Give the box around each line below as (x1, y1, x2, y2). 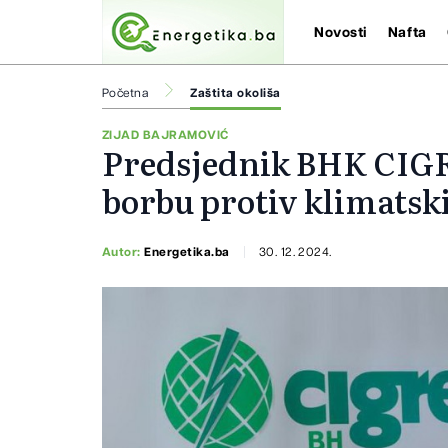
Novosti (314, 25, 368, 40)
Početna (102, 87, 149, 99)
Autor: (102, 245, 145, 258)
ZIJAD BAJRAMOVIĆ (102, 129, 229, 142)
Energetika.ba (144, 245, 230, 258)
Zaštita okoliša (190, 87, 281, 99)
